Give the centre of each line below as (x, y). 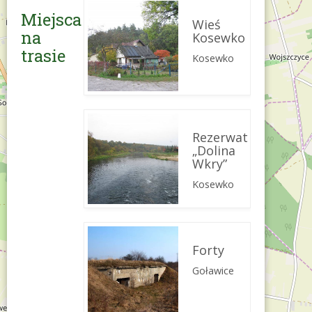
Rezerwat (220, 137)
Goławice (213, 270)
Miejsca (51, 19)
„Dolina (214, 150)
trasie (43, 55)
